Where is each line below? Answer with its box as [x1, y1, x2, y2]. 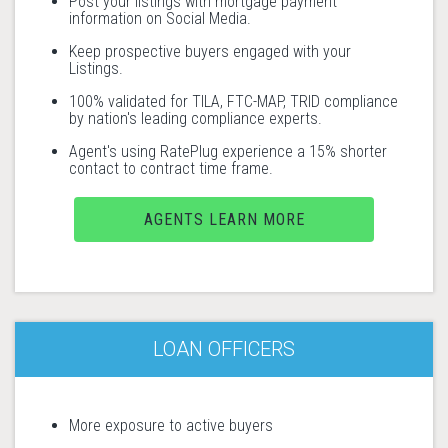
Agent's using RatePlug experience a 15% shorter [69, 142, 387, 161]
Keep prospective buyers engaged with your [69, 42, 351, 61]
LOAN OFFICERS [153, 337, 295, 361]
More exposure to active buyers [69, 416, 273, 435]
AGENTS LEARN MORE [143, 210, 305, 229]
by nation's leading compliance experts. [69, 109, 322, 128]
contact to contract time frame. [69, 159, 273, 178]
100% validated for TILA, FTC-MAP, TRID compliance [69, 92, 398, 111]
